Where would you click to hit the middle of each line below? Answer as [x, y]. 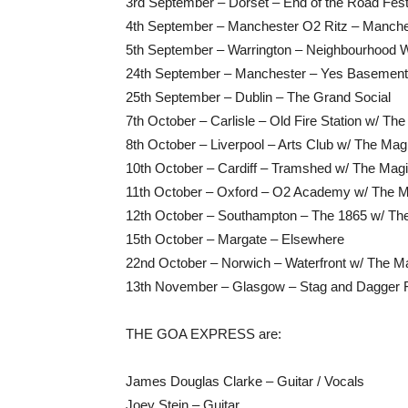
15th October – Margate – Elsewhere [235, 239]
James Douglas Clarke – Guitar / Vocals [245, 381]
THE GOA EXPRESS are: [204, 334]
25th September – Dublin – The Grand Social [258, 97]
